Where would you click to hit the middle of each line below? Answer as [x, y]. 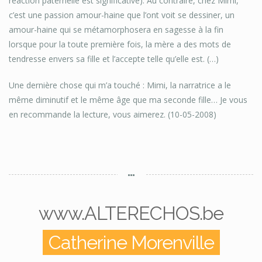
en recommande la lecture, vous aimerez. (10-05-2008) [113, 115]
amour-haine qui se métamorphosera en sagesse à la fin [116, 30]
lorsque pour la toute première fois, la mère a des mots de [120, 44]
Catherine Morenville [131, 243]
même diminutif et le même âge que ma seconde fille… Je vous [128, 100]
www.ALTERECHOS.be [131, 213]
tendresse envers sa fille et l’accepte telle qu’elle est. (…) [114, 59]
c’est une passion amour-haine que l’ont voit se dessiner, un [122, 15]
